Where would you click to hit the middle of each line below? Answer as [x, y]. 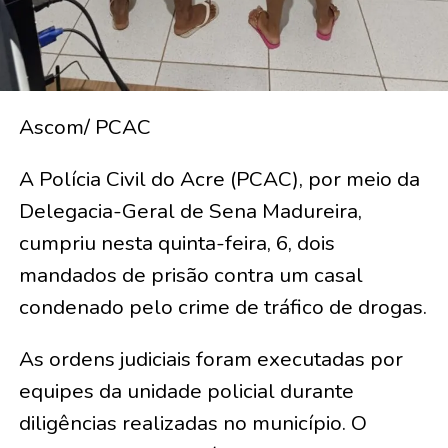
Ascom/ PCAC [84, 126]
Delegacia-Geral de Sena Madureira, [190, 210]
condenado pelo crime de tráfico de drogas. [222, 306]
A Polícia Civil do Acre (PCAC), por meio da [219, 178]
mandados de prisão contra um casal [190, 274]
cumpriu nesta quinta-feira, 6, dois [176, 242]
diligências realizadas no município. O [192, 422]
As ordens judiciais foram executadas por [210, 358]
